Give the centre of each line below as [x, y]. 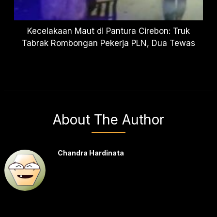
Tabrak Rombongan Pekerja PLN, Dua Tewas [108, 43]
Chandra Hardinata [91, 153]
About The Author [108, 119]
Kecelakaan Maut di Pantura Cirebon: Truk [108, 31]
